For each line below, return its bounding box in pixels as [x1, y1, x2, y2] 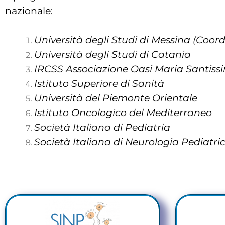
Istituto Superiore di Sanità [34, 78, 164, 90]
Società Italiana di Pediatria [34, 122, 170, 134]
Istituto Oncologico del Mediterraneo [34, 107, 212, 119]
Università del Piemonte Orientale [34, 92, 197, 104]
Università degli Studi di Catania [34, 49, 191, 61]
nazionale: [5, 5, 53, 17]
